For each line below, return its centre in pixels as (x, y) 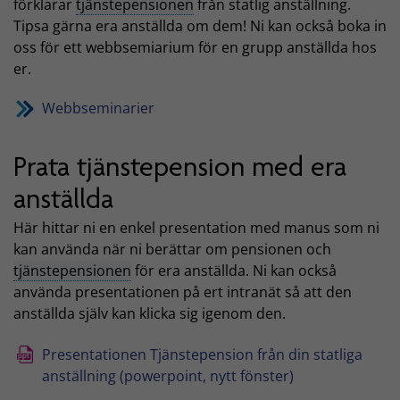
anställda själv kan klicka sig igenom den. (150, 313)
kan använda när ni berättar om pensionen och (172, 249)
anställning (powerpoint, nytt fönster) (168, 376)
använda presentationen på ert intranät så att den (183, 292)
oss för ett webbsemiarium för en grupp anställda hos (195, 48)
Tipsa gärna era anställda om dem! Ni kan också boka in (200, 26)
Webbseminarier (98, 108)
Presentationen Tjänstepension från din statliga (202, 354)
